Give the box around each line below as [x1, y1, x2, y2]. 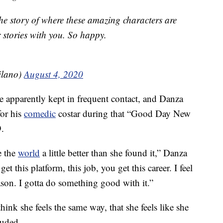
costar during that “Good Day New [56, 107, 191, 120]
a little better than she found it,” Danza [40, 146, 187, 159]
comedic [24, 107, 56, 120]
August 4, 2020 [24, 68, 83, 81]
